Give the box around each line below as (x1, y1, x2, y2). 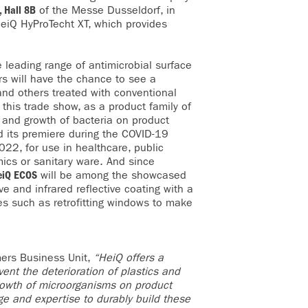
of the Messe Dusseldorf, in (36, 3, 175, 16)
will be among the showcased (37, 168, 186, 181)
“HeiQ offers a (93, 251, 164, 264)
